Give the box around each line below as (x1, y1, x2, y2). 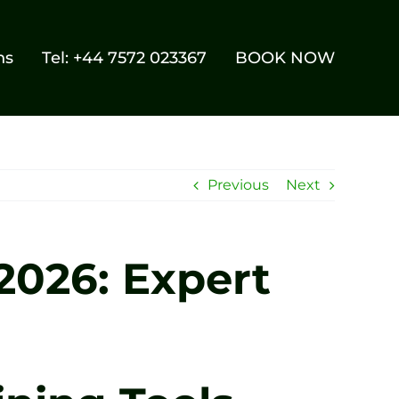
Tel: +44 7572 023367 (42, 48, 208, 68)
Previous (208, 176, 269, 193)
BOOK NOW (235, 48, 336, 68)
